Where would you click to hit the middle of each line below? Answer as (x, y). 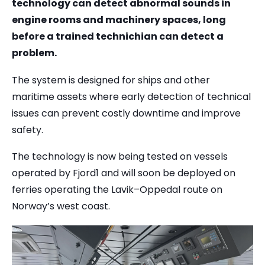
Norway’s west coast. (61, 206)
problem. (34, 53)
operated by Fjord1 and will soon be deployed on (124, 173)
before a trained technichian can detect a (118, 37)
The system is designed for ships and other (111, 80)
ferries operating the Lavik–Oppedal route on (117, 190)
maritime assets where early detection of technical (131, 96)
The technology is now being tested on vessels (120, 157)
